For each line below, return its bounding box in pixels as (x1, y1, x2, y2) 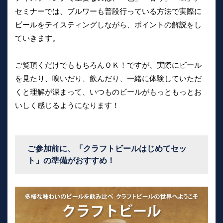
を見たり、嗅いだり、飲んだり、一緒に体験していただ (15, 74, 202, 83)
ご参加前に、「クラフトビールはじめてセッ (27, 144, 187, 153)
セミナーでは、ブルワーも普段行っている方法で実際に (15, 7, 202, 16)
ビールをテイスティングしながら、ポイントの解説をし (15, 20, 202, 29)
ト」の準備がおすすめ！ (27, 156, 115, 165)
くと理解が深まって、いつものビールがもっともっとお (15, 88, 202, 97)
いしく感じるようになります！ (15, 101, 119, 110)
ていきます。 (15, 34, 60, 43)
